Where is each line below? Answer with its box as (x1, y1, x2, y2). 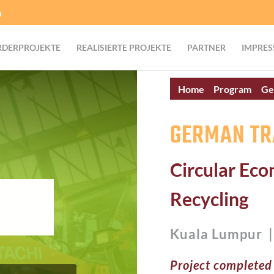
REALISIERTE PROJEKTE (76, 42, 171, 53)
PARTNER (187, 42, 226, 53)
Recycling (169, 188, 249, 210)
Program (213, 83, 252, 95)
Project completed (169, 257, 272, 273)
